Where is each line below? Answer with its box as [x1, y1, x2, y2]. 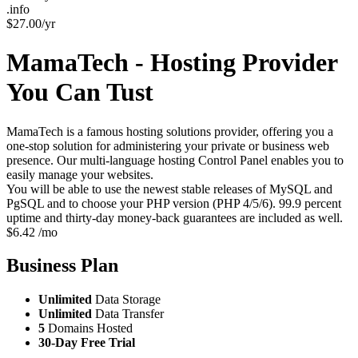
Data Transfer [92, 307, 164, 321]
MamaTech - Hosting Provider [6, 48, 337, 78]
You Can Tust [6, 78, 153, 107]
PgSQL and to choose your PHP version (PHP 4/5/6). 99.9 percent [6, 196, 341, 210]
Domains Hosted [45, 321, 133, 336]
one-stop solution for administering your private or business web [6, 138, 329, 153]
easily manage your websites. [6, 167, 153, 181]
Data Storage [92, 292, 161, 307]
